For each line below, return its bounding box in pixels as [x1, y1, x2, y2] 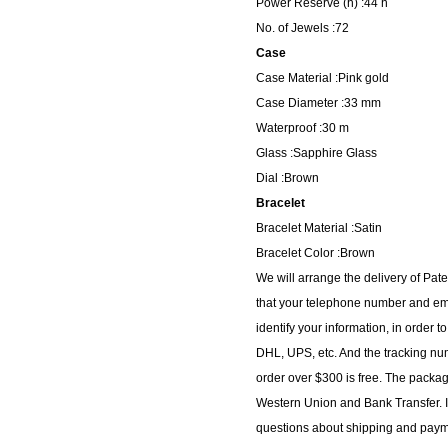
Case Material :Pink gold [256, 70, 389, 85]
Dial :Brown [256, 170, 319, 185]
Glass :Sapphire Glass [256, 145, 377, 160]
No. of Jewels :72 [256, 20, 349, 35]
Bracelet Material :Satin [256, 220, 382, 235]
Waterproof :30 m [256, 120, 349, 135]
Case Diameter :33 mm [256, 95, 381, 110]
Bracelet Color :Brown [256, 245, 375, 260]
